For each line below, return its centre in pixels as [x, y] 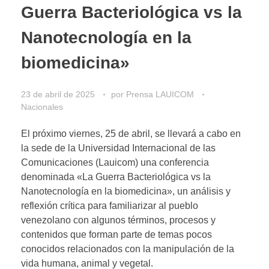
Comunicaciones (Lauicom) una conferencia [115, 162]
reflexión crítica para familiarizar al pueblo [110, 205]
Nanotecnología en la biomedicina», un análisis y [126, 191]
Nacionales [42, 107]
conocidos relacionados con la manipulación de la [128, 249]
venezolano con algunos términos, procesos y [118, 220]
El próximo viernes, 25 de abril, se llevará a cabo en [131, 133]
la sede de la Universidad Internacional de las [118, 148]
